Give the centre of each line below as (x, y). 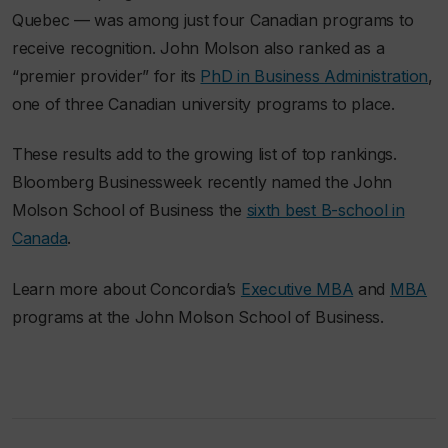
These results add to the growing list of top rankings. (204, 154)
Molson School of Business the (129, 210)
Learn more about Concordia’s (126, 288)
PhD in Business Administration (314, 75)
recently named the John (297, 182)
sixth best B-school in (325, 210)
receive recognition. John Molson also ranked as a (198, 47)
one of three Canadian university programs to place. (203, 103)
